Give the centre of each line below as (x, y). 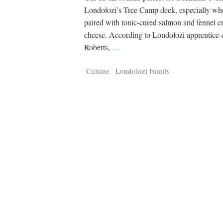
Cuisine (98, 70)
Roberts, (98, 47)
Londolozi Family (143, 70)
